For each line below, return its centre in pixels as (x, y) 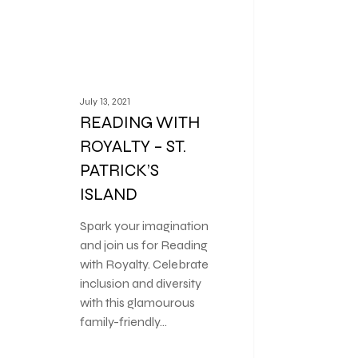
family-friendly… (124, 322)
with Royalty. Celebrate (145, 265)
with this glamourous (138, 303)
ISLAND (109, 195)
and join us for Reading (144, 245)
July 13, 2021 (105, 102)
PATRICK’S (120, 171)
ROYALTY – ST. (133, 147)
